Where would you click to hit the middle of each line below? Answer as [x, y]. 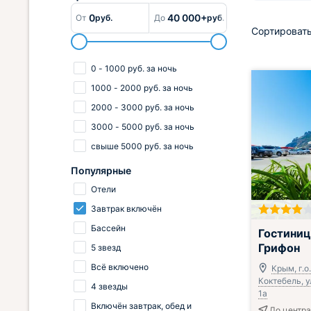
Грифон [279, 248]
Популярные [101, 170]
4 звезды [108, 286]
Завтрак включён [125, 209]
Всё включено [119, 267]
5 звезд [105, 247]
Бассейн [107, 228]
